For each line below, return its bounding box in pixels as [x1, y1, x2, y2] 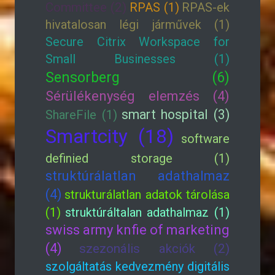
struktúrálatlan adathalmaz [45, 168, 230, 184]
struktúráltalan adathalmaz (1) [64, 205, 230, 220]
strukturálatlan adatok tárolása [64, 187, 230, 202]
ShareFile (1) [45, 107, 117, 122]
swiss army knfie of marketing [45, 222, 230, 238]
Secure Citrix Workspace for [45, 34, 230, 49]
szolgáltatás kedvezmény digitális [45, 259, 230, 274]
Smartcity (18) [45, 125, 174, 148]
